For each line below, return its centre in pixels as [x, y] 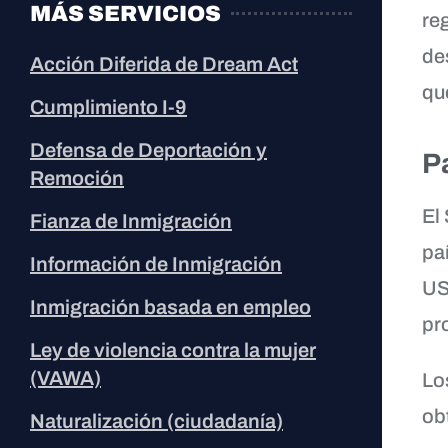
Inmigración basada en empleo [170, 306]
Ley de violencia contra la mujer [173, 349]
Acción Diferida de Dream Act [164, 63]
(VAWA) [65, 377]
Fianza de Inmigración [131, 220]
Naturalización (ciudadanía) [156, 420]
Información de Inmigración [156, 263]
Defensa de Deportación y [148, 149]
